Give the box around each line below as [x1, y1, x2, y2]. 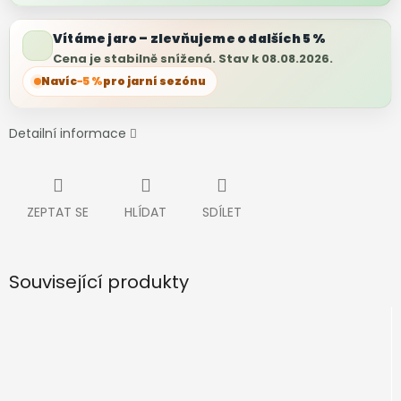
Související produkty [9, 269, 189, 295]
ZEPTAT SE [27, 203, 89, 222]
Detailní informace [9, 124, 126, 143]
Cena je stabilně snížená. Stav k [53, 50, 261, 68]
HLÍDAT [124, 203, 166, 222]
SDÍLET [202, 203, 242, 222]
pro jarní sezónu [103, 73, 206, 90]
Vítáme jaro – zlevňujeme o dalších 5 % [53, 30, 327, 48]
